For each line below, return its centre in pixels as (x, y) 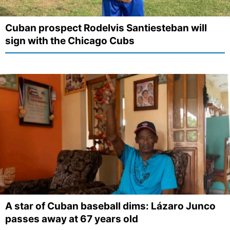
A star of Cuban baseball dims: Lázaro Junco (110, 206)
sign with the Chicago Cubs (70, 41)
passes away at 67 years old (72, 219)
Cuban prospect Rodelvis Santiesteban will (106, 28)
